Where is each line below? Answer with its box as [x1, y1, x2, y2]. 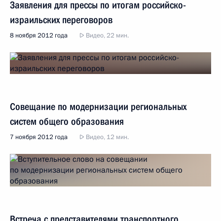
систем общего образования [10, 115, 124, 127]
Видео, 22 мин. [84, 31, 129, 40]
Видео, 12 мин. [84, 133, 129, 142]
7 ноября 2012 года [10, 133, 68, 142]
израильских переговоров [10, 14, 112, 26]
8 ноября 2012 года [10, 31, 68, 40]
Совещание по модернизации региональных [10, 101, 186, 112]
